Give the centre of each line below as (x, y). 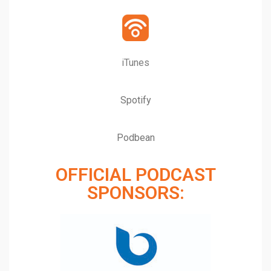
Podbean (135, 137)
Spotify (135, 100)
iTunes (135, 62)
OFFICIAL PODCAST (135, 174)
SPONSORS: (135, 192)
